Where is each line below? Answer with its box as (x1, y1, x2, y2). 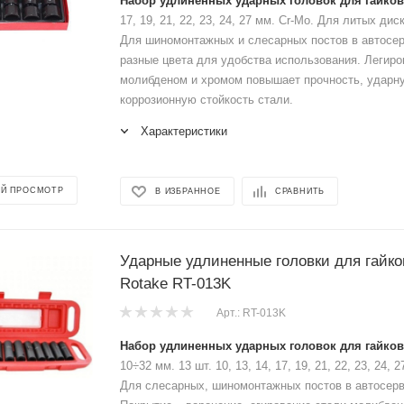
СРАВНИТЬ (274, 187, 326, 197)
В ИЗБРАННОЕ (155, 187, 221, 197)
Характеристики (141, 124, 227, 138)
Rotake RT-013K (120, 274, 231, 292)
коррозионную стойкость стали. (120, 92, 293, 106)
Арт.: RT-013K (216, 306, 286, 319)
